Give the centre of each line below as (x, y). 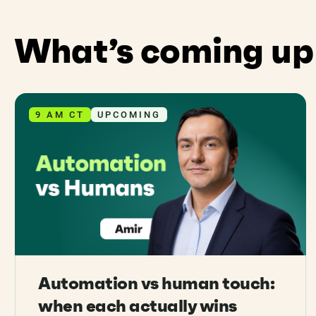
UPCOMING (129, 115)
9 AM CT (60, 115)
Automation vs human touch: (156, 284)
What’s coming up (164, 51)
